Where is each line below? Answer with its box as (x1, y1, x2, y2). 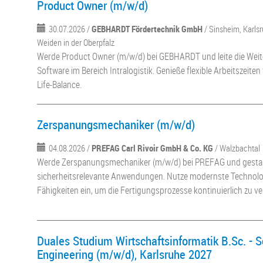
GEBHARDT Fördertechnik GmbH (92, 23, 203, 35)
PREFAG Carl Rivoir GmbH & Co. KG (92, 142, 214, 154)
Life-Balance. (37, 78, 82, 91)
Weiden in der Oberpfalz (37, 36, 115, 48)
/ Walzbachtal (215, 142, 261, 154)
